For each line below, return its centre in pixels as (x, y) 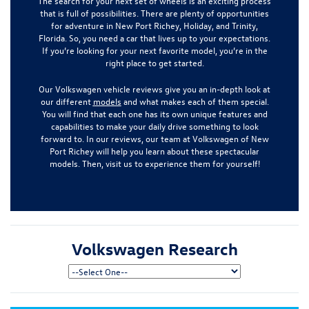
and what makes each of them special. (195, 101)
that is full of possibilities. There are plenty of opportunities (154, 13)
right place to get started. (154, 63)
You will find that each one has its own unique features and (154, 114)
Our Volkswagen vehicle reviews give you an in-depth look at (154, 89)
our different (67, 101)
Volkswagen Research (154, 249)
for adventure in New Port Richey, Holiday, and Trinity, (154, 26)
